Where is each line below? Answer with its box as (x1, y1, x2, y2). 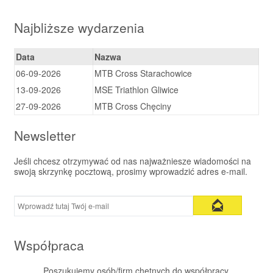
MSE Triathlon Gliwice (94, 83, 179, 96)
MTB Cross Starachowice (94, 66, 192, 79)
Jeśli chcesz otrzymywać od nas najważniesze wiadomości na (13, 154, 251, 167)
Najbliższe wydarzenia (13, 18, 144, 37)
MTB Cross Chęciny (94, 99, 171, 112)
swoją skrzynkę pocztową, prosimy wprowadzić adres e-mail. (13, 165, 247, 177)
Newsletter (13, 126, 76, 144)
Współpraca (13, 235, 84, 254)
